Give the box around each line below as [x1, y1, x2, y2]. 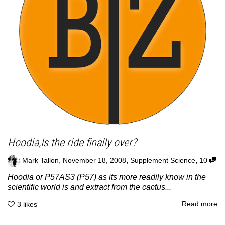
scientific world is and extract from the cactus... [8, 183, 171, 192]
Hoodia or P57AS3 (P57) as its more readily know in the [8, 173, 206, 182]
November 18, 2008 [63, 157, 126, 165]
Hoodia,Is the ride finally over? [8, 136, 137, 149]
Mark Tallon [22, 157, 59, 165]
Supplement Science [130, 157, 195, 165]
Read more [182, 200, 217, 208]
